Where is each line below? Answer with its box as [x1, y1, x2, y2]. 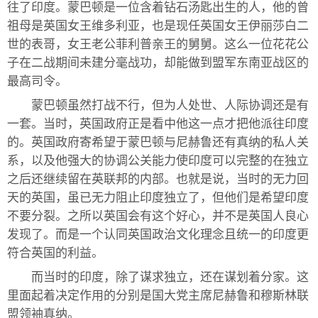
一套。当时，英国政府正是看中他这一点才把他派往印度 [7, 117, 309, 131]
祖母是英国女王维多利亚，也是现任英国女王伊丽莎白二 [7, 19, 309, 33]
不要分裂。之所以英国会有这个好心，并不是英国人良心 [7, 209, 309, 223]
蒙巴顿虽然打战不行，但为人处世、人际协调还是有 [31, 99, 309, 112]
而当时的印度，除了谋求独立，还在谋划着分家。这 [31, 270, 309, 284]
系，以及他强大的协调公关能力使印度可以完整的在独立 [7, 154, 309, 168]
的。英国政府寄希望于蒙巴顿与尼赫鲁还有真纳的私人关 [7, 136, 309, 149]
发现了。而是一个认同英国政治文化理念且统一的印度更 [7, 228, 309, 241]
